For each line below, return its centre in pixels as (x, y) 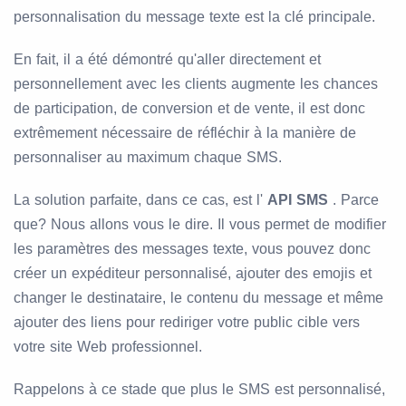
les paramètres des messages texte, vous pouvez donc (192, 249)
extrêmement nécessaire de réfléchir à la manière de (185, 133)
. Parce (353, 200)
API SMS (298, 200)
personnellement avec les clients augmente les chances (196, 84)
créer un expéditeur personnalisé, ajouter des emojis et (193, 274)
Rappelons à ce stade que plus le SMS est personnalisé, (199, 390)
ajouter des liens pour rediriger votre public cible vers (187, 323)
